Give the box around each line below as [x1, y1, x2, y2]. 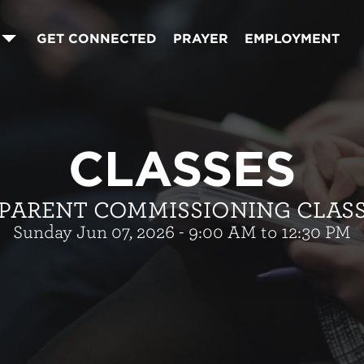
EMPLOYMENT [244, 31, 340, 47]
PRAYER [172, 31, 228, 47]
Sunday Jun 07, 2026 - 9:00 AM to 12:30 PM [13, 222, 351, 242]
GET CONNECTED [36, 31, 157, 47]
